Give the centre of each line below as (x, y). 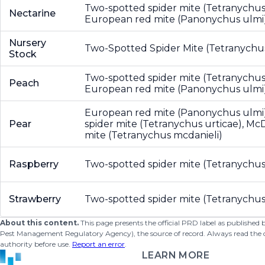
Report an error (98, 244)
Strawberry (35, 199)
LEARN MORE (176, 255)
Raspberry (34, 164)
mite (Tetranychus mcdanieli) (153, 135)
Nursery (28, 43)
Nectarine (32, 13)
